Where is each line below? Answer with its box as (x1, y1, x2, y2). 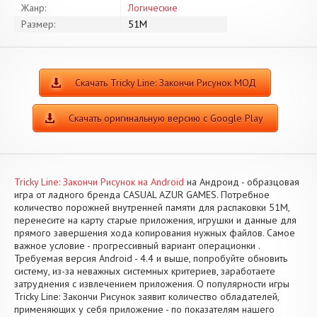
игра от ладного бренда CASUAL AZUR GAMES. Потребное (14, 188, 270, 201)
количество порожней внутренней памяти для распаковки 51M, (14, 201, 289, 214)
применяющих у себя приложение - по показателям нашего (14, 303, 275, 316)
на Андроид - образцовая (184, 175, 299, 188)
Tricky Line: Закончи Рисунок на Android (14, 175, 184, 188)
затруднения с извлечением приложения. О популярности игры (14, 277, 289, 290)
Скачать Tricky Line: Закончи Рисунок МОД (75, 76, 256, 89)
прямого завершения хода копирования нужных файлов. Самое (14, 226, 295, 239)
